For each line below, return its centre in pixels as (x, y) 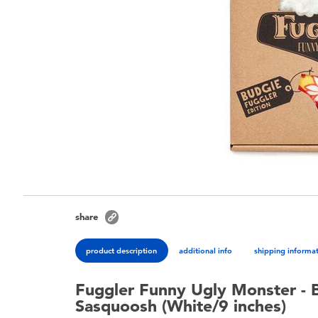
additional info (206, 250)
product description (122, 250)
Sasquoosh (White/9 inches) (181, 306)
